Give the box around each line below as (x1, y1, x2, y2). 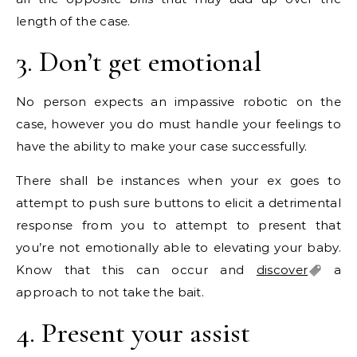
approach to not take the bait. (16, 284, 205, 300)
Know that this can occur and (16, 262, 257, 278)
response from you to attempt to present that (16, 218, 341, 233)
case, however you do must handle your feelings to (16, 116, 341, 132)
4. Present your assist (16, 316, 250, 351)
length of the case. (16, 14, 131, 29)
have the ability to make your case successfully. (16, 139, 308, 155)
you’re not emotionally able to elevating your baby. (16, 240, 341, 256)
